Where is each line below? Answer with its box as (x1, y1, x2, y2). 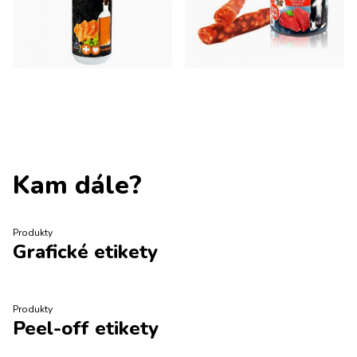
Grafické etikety (13, 239, 158, 265)
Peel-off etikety (13, 316, 159, 342)
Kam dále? (13, 168, 142, 203)
